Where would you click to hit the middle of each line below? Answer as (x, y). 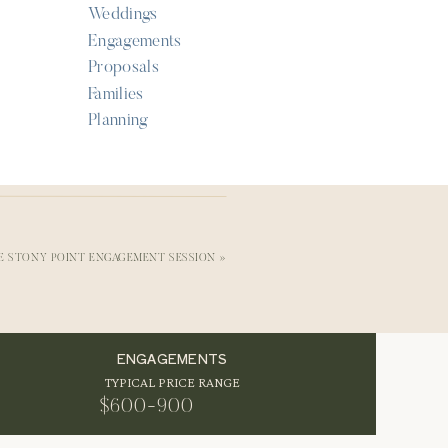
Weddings (123, 15)
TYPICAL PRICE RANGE (172, 382)
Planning (118, 121)
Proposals (124, 68)
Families (116, 95)
